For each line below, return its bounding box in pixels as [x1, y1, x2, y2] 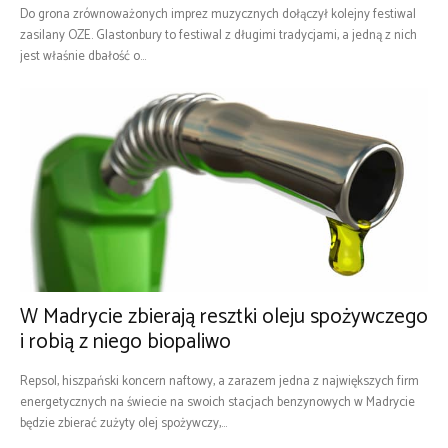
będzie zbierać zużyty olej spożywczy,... [20, 413, 227, 434]
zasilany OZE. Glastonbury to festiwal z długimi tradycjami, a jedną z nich [20, 25, 417, 46]
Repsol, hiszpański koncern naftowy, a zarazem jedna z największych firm [20, 371, 419, 392]
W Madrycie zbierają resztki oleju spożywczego [20, 300, 428, 334]
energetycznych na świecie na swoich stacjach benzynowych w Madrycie [20, 392, 415, 413]
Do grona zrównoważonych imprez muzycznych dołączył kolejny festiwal [20, 4, 416, 25]
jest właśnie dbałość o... [20, 46, 146, 67]
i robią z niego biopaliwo [20, 325, 231, 359]
